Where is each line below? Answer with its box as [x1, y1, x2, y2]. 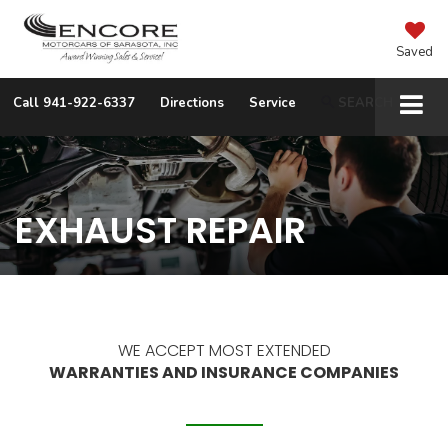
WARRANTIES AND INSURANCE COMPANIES [49, 361, 399, 385]
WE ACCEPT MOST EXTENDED [117, 339, 331, 363]
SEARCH [338, 93, 393, 112]
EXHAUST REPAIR [15, 205, 306, 257]
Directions [160, 93, 224, 112]
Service [249, 93, 296, 112]
